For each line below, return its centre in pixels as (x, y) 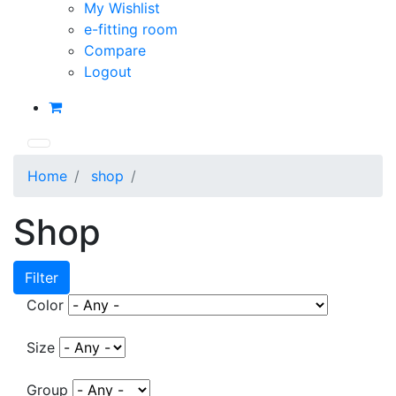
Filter (42, 278)
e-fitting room (131, 30)
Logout (108, 72)
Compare (115, 51)
